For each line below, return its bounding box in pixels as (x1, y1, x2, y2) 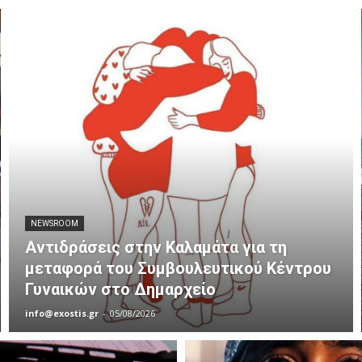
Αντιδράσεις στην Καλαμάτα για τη (25, 237, 288, 257)
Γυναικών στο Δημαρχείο (25, 279, 217, 299)
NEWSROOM (31, 218, 79, 228)
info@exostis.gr (25, 306, 99, 319)
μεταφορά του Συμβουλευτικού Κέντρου (25, 258, 332, 278)
